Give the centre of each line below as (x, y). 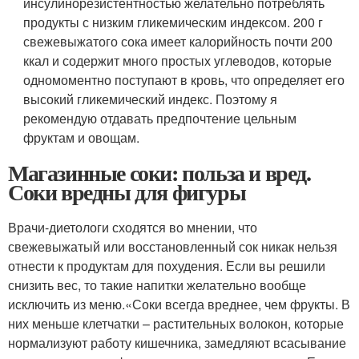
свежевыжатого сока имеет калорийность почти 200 (178, 41)
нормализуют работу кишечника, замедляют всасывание (177, 342)
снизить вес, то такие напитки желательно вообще (157, 284)
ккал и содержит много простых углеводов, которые (178, 60)
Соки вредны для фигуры (127, 192)
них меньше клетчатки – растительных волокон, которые (176, 323)
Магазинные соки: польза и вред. (159, 172)
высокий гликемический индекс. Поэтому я (151, 99)
